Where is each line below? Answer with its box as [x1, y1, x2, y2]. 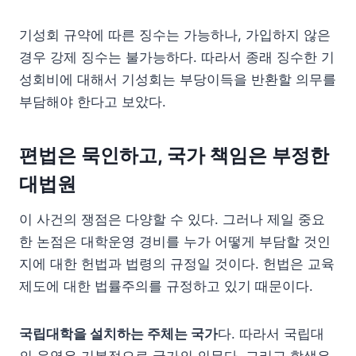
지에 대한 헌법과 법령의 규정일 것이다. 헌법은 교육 [19, 255, 335, 272]
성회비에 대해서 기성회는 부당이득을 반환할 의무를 [19, 71, 336, 87]
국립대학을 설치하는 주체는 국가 [19, 325, 218, 342]
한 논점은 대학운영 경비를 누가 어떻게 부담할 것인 [19, 233, 331, 250]
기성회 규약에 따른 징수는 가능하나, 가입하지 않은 [19, 26, 331, 43]
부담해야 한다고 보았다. [19, 93, 166, 110]
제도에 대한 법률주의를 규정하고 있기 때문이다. [19, 277, 313, 294]
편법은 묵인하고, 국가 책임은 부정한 [19, 143, 329, 167]
